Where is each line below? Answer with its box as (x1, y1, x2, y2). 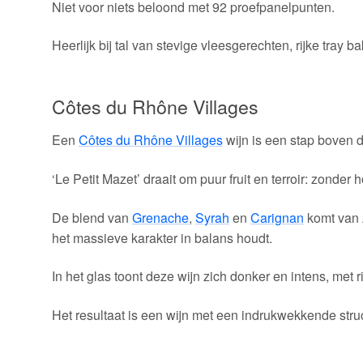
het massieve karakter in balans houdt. (52, 228, 272, 247)
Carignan (250, 207, 304, 227)
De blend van (52, 207, 132, 227)
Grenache (132, 207, 189, 227)
